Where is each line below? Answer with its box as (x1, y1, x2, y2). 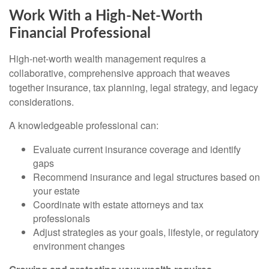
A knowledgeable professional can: (9, 118, 159, 132)
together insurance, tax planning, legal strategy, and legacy (9, 80, 258, 94)
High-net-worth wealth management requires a (9, 51, 206, 65)
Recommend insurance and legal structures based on (33, 169, 260, 184)
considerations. (9, 94, 74, 109)
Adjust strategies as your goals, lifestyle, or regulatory (33, 225, 259, 239)
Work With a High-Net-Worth (9, 8, 203, 23)
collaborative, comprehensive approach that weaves (9, 65, 230, 80)
